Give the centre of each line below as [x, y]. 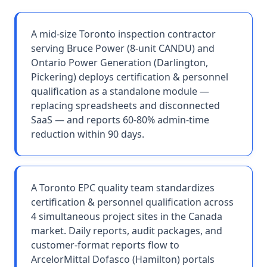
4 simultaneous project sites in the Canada [127, 216]
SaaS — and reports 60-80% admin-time [120, 120]
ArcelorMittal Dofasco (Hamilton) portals [123, 259]
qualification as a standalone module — [120, 91]
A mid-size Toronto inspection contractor [123, 34]
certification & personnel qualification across [132, 202]
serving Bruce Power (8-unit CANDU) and [123, 48]
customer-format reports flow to [105, 245]
